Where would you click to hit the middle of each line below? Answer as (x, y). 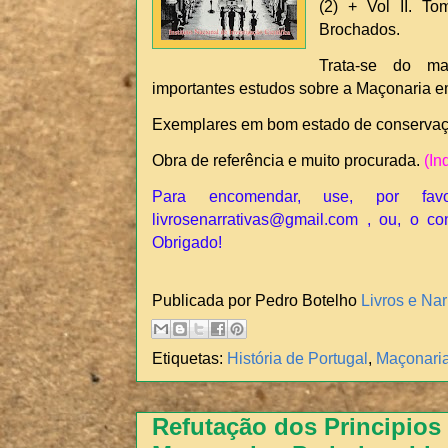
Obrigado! (187, 242)
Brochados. (359, 29)
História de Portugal (297, 358)
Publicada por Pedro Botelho (256, 299)
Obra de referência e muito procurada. (286, 160)
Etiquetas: (189, 358)
